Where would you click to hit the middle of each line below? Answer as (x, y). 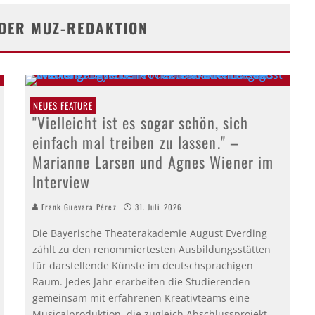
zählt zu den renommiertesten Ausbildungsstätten (151, 249)
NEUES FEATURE (63, 105)
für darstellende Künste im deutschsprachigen (142, 265)
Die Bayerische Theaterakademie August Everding (149, 233)
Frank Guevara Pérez (77, 206)
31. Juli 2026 (159, 206)
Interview (61, 181)
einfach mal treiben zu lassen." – (135, 142)
